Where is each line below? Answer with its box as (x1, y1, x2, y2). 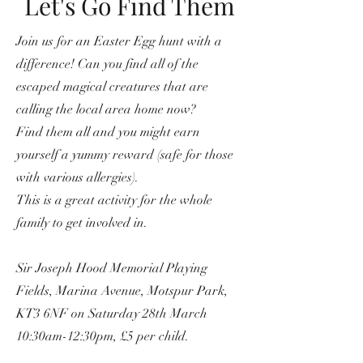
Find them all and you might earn (16, 123, 200, 140)
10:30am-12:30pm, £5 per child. (16, 327, 189, 344)
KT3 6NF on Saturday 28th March (16, 305, 207, 322)
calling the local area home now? (16, 100, 196, 117)
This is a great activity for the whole (16, 191, 212, 208)
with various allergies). (16, 169, 139, 186)
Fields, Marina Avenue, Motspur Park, (16, 282, 228, 299)
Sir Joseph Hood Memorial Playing (16, 259, 207, 276)
